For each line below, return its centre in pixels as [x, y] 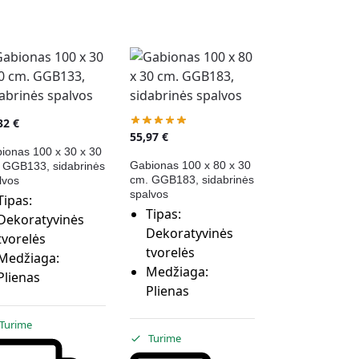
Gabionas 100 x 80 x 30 [190, 165]
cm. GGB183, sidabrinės [192, 179]
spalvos [149, 194]
